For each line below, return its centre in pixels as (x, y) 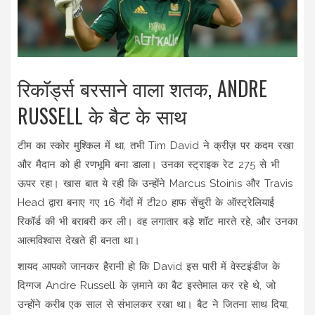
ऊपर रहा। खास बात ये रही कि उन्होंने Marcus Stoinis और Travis (155, 183)
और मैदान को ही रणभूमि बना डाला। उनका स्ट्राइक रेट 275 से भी (148, 164)
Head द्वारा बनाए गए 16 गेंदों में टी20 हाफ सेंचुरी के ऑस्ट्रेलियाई (146, 202)
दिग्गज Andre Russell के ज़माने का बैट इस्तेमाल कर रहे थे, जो (147, 285)
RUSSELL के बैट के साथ (102, 115)
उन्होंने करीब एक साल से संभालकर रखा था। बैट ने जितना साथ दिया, (153, 304)
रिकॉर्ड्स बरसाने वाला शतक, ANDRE (142, 88)
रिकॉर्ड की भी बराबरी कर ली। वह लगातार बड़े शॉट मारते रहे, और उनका (157, 221)
